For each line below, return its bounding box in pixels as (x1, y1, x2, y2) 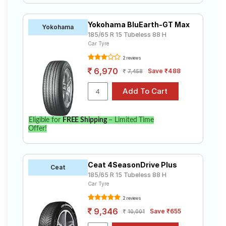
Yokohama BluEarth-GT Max (87, 20, 190, 29)
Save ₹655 (149, 207, 181, 215)
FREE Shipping (62, 117, 107, 124)
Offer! (28, 125, 47, 132)
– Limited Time (106, 117, 154, 124)
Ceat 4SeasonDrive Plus (87, 160, 177, 169)
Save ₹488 (147, 67, 181, 75)
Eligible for (29, 117, 63, 124)
